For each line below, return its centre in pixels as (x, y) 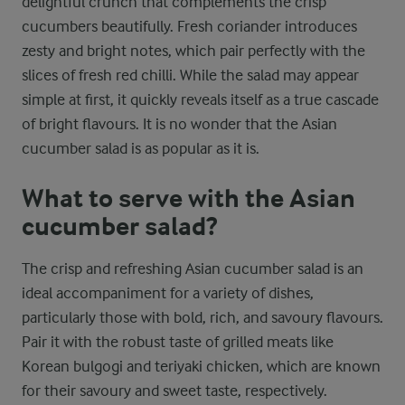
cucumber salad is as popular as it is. (141, 148)
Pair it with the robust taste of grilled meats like (178, 342)
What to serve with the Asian (188, 199)
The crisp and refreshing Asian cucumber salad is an (193, 268)
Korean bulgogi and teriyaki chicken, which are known (201, 366)
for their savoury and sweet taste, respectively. (174, 391)
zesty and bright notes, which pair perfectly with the (193, 51)
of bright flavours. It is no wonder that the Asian (179, 124)
